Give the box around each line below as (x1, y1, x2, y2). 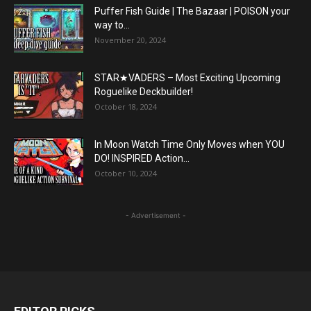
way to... (94, 19, 130, 31)
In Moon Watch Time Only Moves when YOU (94, 139, 285, 150)
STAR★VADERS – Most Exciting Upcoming (94, 72, 280, 83)
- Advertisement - (125, 211, 186, 219)
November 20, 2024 (94, 35, 166, 45)
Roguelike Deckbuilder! (94, 86, 193, 97)
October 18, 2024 (94, 101, 157, 112)
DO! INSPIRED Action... (94, 153, 190, 164)
